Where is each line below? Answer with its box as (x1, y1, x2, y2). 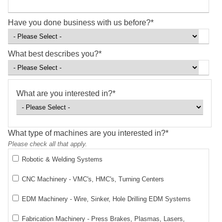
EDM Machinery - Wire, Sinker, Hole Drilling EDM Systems (22, 195, 191, 203)
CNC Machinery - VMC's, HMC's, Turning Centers (22, 175, 164, 183)
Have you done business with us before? (8, 18, 151, 27)
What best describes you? (8, 50, 99, 58)
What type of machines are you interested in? (8, 129, 166, 138)
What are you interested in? (16, 89, 112, 98)
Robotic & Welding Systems (22, 156, 103, 164)
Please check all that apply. (8, 140, 87, 148)
